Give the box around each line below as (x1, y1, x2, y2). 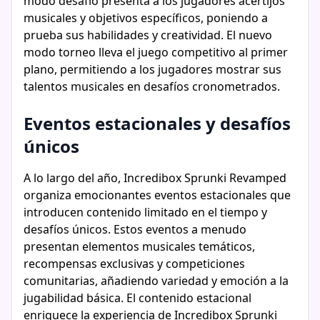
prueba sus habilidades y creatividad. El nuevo (24, 27, 272, 43)
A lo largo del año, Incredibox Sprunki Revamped (24, 170, 286, 186)
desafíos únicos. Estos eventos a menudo (24, 221, 246, 237)
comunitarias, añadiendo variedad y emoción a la (24, 273, 289, 289)
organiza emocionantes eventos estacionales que (24, 187, 291, 203)
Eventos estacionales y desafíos (24, 111, 291, 135)
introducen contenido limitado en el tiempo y (24, 204, 267, 220)
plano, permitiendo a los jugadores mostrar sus (24, 61, 281, 77)
